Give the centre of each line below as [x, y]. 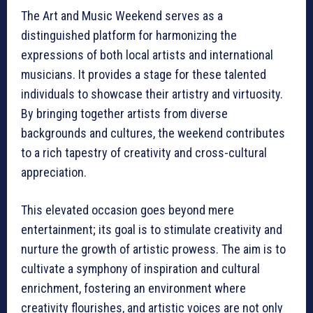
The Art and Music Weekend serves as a [122, 16]
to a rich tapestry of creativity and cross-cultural [144, 153]
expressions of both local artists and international [147, 55]
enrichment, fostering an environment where [133, 289]
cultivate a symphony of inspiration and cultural [140, 269]
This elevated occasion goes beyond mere [128, 210]
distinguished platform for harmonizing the [129, 36]
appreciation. [54, 173]
